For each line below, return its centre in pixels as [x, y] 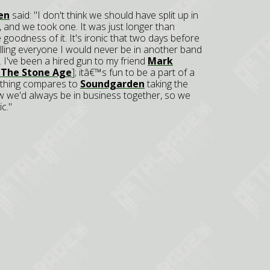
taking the [166, 84]
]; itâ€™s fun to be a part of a [133, 72]
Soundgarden [112, 84]
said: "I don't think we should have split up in [104, 15]
